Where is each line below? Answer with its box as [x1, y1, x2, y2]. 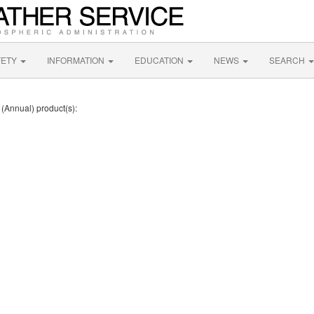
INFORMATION [47, 54, 107, 66]
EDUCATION [135, 54, 186, 66]
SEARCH [269, 54, 307, 66]
